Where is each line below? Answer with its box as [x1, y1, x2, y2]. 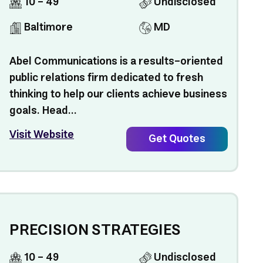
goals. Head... [9, 102, 77, 120]
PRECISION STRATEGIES [9, 217, 181, 244]
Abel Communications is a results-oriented [9, 52, 224, 71]
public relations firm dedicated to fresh [9, 69, 204, 87]
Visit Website [9, 126, 75, 144]
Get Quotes [148, 130, 205, 149]
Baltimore [22, 18, 73, 37]
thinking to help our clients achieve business [9, 85, 228, 104]
